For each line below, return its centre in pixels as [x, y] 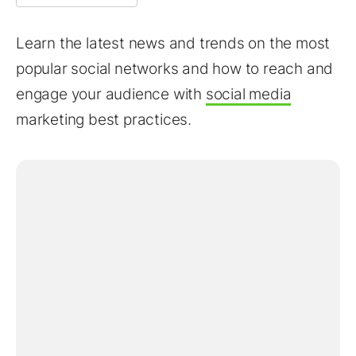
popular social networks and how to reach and [175, 69]
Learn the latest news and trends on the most [173, 43]
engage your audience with [111, 94]
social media [248, 94]
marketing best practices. [104, 120]
